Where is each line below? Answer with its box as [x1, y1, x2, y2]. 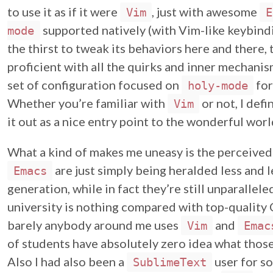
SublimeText [132, 255, 207, 269]
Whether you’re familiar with [7, 96, 168, 110]
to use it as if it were [7, 4, 120, 19]
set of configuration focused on [7, 77, 182, 92]
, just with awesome [152, 4, 260, 19]
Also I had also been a [7, 254, 127, 269]
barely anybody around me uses [7, 218, 181, 232]
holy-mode [187, 79, 248, 92]
